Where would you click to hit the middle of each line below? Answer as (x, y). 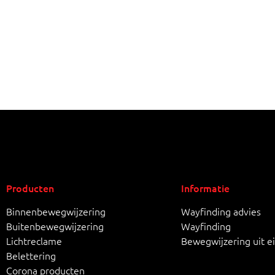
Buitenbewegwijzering (55, 226)
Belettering (31, 255)
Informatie (205, 188)
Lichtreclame (34, 240)
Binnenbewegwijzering (56, 211)
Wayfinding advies (221, 211)
